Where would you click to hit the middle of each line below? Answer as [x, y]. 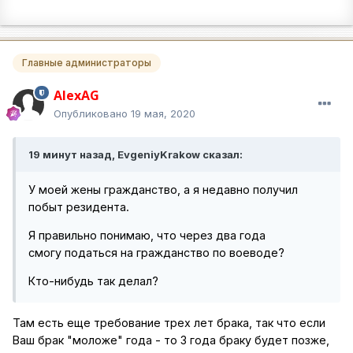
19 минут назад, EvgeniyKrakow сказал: [136, 154]
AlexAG [76, 95]
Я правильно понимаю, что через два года [147, 236]
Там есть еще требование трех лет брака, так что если [169, 322]
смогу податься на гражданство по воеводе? [156, 253]
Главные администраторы [87, 62]
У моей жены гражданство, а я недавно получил [163, 189]
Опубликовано [92, 113]
